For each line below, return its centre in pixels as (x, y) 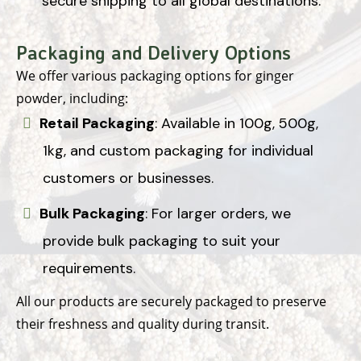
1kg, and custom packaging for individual (178, 150)
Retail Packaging (97, 123)
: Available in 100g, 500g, (237, 123)
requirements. (89, 268)
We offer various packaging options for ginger (155, 75)
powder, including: (72, 98)
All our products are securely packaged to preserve (171, 301)
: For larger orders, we (218, 213)
